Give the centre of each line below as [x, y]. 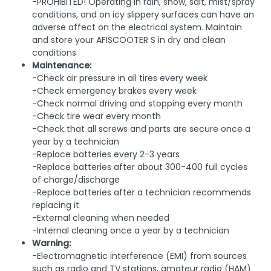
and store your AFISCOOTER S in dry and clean [129, 40]
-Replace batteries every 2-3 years [106, 155]
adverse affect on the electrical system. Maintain [137, 28]
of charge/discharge [76, 180]
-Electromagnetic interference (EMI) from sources [139, 256]
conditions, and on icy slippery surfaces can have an [143, 15]
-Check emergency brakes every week [114, 91]
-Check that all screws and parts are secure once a [141, 129]
